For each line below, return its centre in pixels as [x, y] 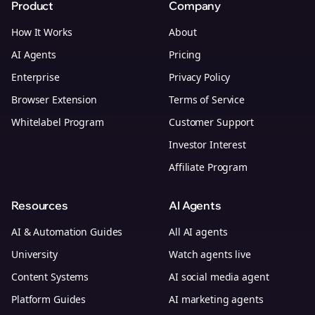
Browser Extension [54, 99]
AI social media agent [219, 277]
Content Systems [50, 277]
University [34, 254]
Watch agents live [210, 254]
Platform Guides [49, 299]
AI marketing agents [216, 299]
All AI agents [198, 232]
